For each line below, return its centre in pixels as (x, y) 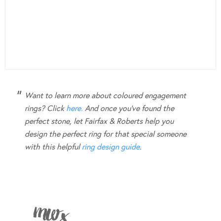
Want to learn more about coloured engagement (105, 96)
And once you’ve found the (129, 109)
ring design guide (111, 147)
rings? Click (45, 109)
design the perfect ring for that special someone (106, 134)
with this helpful (53, 147)
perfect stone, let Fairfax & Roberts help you (99, 121)
